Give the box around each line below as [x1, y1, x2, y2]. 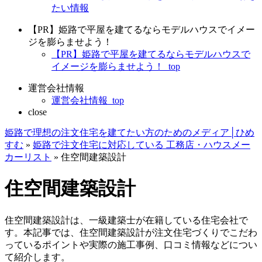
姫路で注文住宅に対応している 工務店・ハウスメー [33, 140, 250, 150]
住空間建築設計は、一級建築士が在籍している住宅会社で [5, 215, 248, 225]
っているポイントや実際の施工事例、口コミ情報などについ [5, 239, 257, 250]
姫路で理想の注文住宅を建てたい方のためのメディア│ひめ [5, 127, 254, 137]
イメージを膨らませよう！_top [51, 61, 180, 71]
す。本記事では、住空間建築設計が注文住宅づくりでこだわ [5, 227, 257, 237]
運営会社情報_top [51, 95, 124, 105]
